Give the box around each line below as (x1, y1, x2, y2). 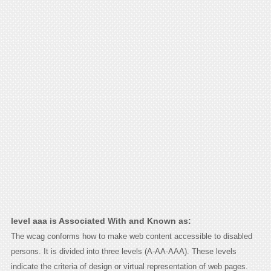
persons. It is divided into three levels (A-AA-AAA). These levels (10, 247, 237, 256)
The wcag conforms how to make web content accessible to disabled (10, 232, 252, 241)
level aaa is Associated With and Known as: (10, 216, 191, 226)
